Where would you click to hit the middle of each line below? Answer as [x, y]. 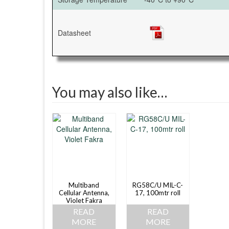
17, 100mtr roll [158, 192]
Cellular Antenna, [84, 192]
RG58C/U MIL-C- [158, 185]
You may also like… [110, 92]
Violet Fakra [84, 200]
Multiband [84, 185]
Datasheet [74, 32]
